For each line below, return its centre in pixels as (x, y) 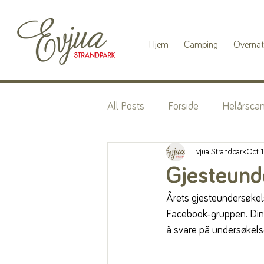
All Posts (126, 106)
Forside (183, 106)
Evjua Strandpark (219, 152)
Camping (201, 45)
